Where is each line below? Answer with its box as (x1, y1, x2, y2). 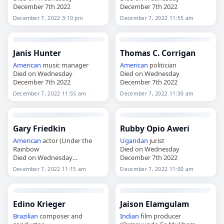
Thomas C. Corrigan (120, 47, 196, 58)
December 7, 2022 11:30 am (120, 89, 194, 97)
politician (148, 60, 177, 69)
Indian (120, 211, 139, 220)
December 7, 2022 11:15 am (12, 165, 86, 172)
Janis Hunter (12, 47, 61, 58)
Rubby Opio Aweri (120, 122, 190, 134)
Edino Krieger (12, 198, 65, 209)
